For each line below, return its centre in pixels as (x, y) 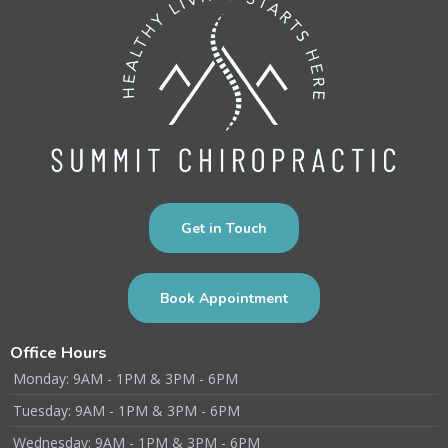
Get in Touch (224, 228)
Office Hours (58, 352)
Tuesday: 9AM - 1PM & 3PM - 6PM (126, 410)
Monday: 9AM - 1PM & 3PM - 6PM (125, 378)
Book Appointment (224, 298)
